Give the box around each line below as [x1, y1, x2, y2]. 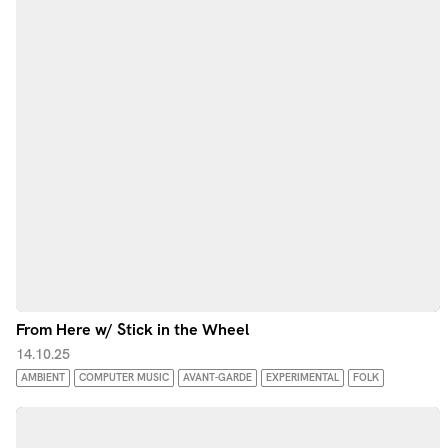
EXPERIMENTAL [266, 371, 339, 384]
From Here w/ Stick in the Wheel [16, 319, 250, 340]
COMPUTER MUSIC [79, 371, 169, 384]
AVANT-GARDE [183, 371, 252, 384]
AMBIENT [21, 371, 65, 384]
